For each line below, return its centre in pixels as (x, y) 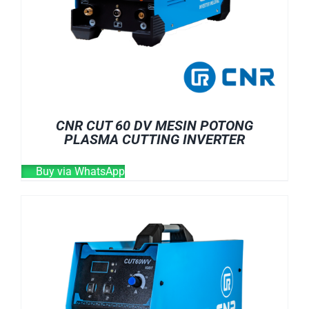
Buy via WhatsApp (79, 171)
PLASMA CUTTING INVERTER (154, 139)
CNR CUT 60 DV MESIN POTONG (154, 125)
